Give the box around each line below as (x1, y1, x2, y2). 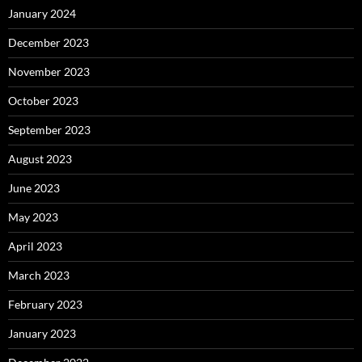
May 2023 (8, 210, 58, 225)
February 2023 (8, 297, 82, 312)
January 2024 (8, 6, 76, 21)
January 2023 (8, 326, 76, 341)
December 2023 (8, 36, 89, 50)
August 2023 (8, 152, 72, 166)
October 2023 (8, 94, 78, 108)
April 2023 (8, 239, 62, 254)
